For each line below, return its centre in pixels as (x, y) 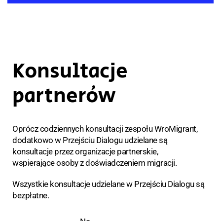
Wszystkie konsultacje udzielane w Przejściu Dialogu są (108, 184)
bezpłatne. (31, 196)
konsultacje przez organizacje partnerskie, (85, 152)
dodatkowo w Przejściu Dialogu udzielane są (90, 140)
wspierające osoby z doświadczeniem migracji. (94, 163)
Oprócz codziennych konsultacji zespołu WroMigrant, (105, 129)
